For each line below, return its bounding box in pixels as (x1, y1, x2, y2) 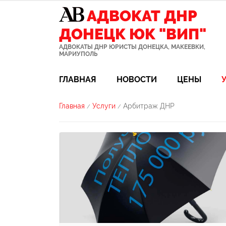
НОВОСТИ (117, 75, 157, 84)
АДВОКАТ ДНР (87, 7, 197, 25)
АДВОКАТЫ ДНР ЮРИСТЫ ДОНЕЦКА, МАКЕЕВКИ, (59, 43, 205, 50)
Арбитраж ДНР (123, 102, 175, 110)
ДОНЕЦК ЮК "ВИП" (59, 25, 206, 43)
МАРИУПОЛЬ (59, 50, 97, 58)
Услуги (92, 102, 116, 110)
